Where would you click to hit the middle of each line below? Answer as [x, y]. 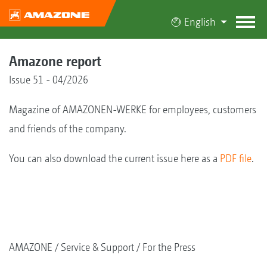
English [200, 22]
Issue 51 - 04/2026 [49, 80]
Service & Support [97, 247]
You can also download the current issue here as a [114, 158]
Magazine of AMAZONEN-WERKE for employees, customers [133, 109]
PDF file [236, 158]
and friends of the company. [68, 128]
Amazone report [55, 61]
